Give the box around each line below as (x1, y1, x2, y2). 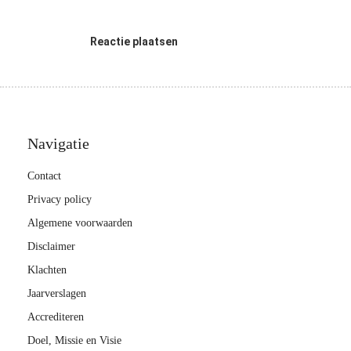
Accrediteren (27, 311, 84, 323)
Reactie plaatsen (90, 35, 178, 48)
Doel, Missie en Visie (27, 335, 121, 346)
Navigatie (27, 135, 89, 152)
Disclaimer (27, 241, 75, 252)
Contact (27, 170, 61, 182)
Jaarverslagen (27, 288, 86, 299)
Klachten (27, 264, 67, 276)
